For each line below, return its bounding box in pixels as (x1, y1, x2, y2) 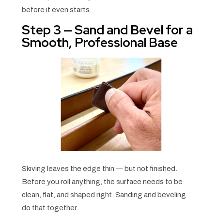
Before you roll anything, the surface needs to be (21, 177, 183, 186)
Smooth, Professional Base (21, 34, 178, 51)
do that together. (21, 203, 78, 212)
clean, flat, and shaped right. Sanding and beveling (21, 190, 186, 199)
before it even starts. (21, 5, 92, 14)
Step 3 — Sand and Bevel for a (21, 21, 193, 38)
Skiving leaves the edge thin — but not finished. (21, 164, 177, 172)
